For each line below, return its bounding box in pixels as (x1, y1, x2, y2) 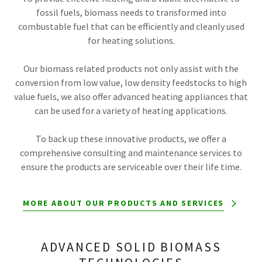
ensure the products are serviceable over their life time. (20, 161, 242, 173)
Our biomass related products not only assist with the (23, 63, 239, 74)
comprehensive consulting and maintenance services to (20, 147, 242, 158)
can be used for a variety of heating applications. (35, 105, 227, 116)
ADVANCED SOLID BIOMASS (40, 239, 222, 255)
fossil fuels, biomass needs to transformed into (36, 6, 226, 18)
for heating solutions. (87, 35, 175, 46)
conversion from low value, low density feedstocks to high (15, 77, 247, 88)
